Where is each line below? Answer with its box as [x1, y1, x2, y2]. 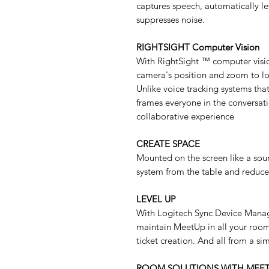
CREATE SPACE [136, 138, 200, 150]
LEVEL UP [136, 193, 176, 205]
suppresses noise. [136, 14, 205, 26]
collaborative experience [136, 110, 234, 122]
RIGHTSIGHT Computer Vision [136, 41, 259, 53]
